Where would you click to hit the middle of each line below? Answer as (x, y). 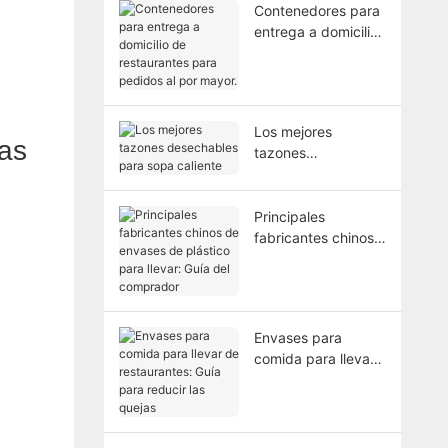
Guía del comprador (318, 300)
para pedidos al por (317, 73)
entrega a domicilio (315, 31)
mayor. (275, 94)
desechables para (312, 173)
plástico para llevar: (317, 279)
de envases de (301, 258)
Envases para (297, 337)
